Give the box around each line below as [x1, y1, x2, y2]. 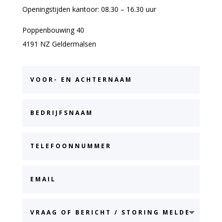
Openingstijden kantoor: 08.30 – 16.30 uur [22, 4, 156, 14]
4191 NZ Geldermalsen [22, 39, 96, 49]
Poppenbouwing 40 [22, 25, 84, 35]
